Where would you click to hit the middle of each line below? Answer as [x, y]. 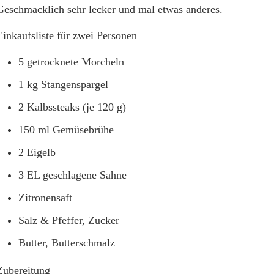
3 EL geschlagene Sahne [72, 175]
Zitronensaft [45, 198]
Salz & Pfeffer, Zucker [69, 220]
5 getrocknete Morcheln [71, 62]
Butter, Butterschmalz [67, 243]
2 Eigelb [37, 152]
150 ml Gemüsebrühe [66, 130]
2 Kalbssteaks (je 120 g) [72, 107]
